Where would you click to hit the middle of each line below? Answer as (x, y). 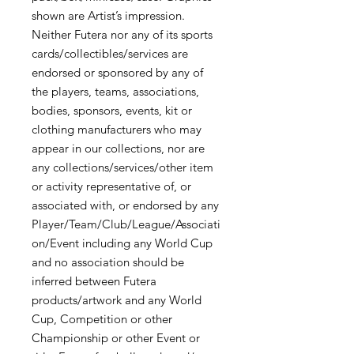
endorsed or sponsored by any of (117, 73)
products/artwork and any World (117, 300)
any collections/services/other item (122, 168)
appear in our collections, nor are (118, 149)
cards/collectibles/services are (110, 54)
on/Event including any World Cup (122, 243)
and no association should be (108, 262)
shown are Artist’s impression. (108, 16)
